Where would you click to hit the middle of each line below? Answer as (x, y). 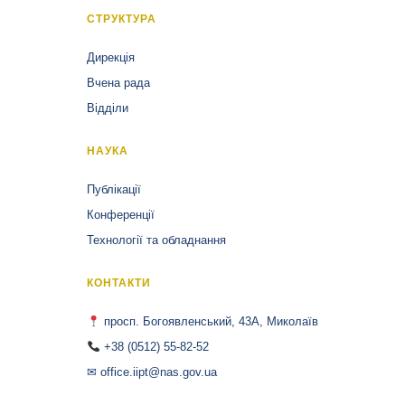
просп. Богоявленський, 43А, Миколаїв (209, 321)
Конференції (121, 215)
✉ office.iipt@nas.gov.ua (152, 372)
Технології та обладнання (157, 240)
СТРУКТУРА (122, 19)
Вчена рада (119, 83)
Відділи (108, 108)
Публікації (114, 189)
